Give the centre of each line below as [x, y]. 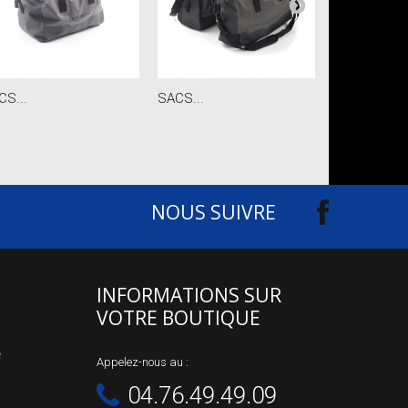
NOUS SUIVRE [214, 212]
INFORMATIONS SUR [189, 295]
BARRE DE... [368, 98]
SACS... [180, 98]
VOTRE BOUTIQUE [178, 317]
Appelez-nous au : [143, 362]
